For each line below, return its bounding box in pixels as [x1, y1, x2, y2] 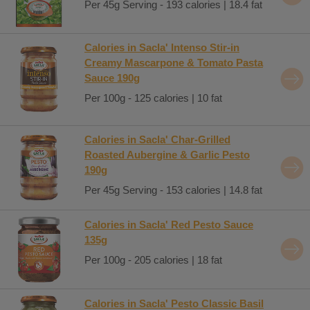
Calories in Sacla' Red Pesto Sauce [84, 218, 253, 230]
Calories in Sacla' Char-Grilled [84, 133, 230, 145]
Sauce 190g [84, 71, 140, 84]
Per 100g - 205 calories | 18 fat [84, 254, 222, 266]
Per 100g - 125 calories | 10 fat [84, 92, 222, 104]
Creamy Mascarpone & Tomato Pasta [84, 56, 263, 69]
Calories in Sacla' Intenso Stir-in [84, 41, 239, 53]
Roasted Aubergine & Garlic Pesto [84, 148, 250, 161]
